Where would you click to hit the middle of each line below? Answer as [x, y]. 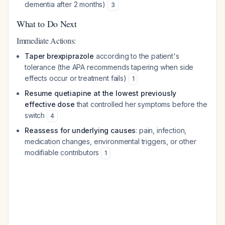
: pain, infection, [161, 130]
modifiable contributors [63, 152]
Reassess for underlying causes [80, 130]
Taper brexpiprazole [59, 56]
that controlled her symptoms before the [141, 104]
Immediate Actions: [46, 40]
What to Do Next [47, 24]
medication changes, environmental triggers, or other [110, 141]
